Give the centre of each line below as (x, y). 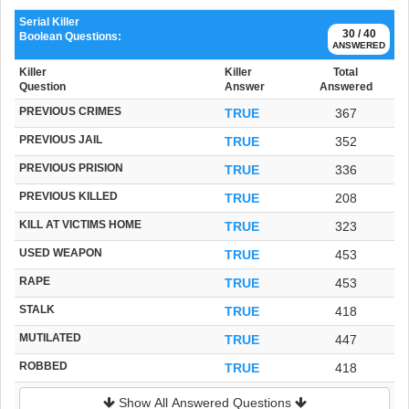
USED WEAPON (61, 252)
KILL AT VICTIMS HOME (80, 224)
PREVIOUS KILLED (68, 195)
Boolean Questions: (70, 36)
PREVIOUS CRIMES (70, 110)
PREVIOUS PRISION (71, 167)
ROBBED (43, 365)
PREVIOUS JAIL (61, 139)
